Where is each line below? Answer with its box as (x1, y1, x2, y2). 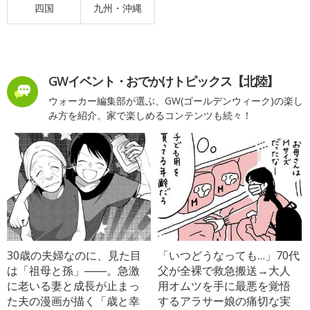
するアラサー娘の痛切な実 (158, 293, 291, 309)
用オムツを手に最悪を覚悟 (158, 277, 291, 293)
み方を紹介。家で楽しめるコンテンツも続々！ (48, 108, 252, 122)
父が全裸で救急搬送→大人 (158, 262, 291, 278)
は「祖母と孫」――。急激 (7, 262, 140, 278)
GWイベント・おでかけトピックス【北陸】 (48, 72, 279, 89)
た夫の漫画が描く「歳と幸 (7, 293, 140, 309)
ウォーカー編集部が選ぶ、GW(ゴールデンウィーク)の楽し (48, 93, 303, 107)
